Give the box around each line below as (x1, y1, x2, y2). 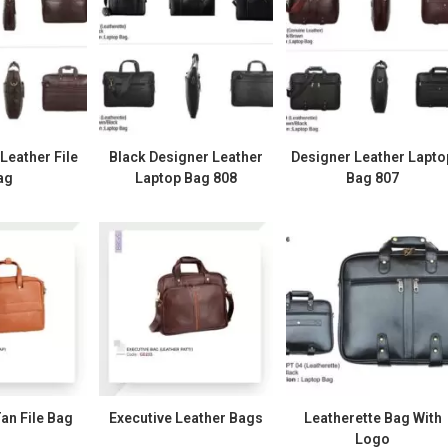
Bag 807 (346, 169, 400, 186)
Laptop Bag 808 (135, 169, 238, 186)
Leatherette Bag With (303, 410, 442, 427)
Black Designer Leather (109, 148, 264, 165)
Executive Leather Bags (109, 410, 264, 427)
